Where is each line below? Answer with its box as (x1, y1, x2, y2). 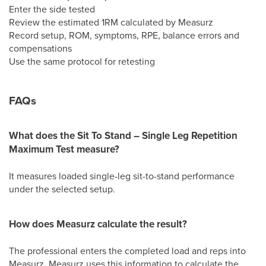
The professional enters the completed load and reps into (9, 244, 246, 257)
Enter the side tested (9, 2, 95, 15)
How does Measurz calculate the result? (9, 217, 187, 231)
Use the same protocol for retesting (9, 55, 155, 68)
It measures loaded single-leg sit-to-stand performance (9, 169, 235, 182)
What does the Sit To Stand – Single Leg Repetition (9, 128, 237, 142)
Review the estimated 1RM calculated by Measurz (9, 15, 213, 28)
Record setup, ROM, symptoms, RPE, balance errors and (9, 28, 239, 42)
